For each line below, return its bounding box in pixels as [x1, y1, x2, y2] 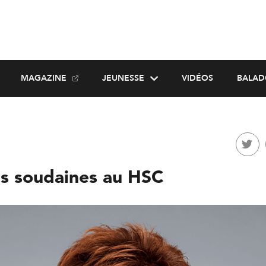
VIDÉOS [181, 72, 213, 84]
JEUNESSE [102, 72, 144, 84]
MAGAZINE [20, 72, 66, 84]
